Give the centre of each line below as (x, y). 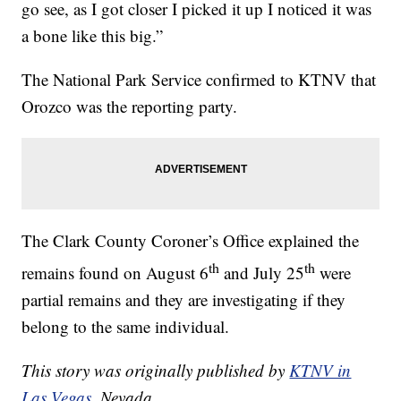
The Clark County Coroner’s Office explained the (191, 240)
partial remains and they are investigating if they (184, 300)
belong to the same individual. (126, 327)
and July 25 (262, 273)
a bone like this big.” (93, 35)
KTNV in (320, 371)
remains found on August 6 (115, 273)
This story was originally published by (156, 371)
